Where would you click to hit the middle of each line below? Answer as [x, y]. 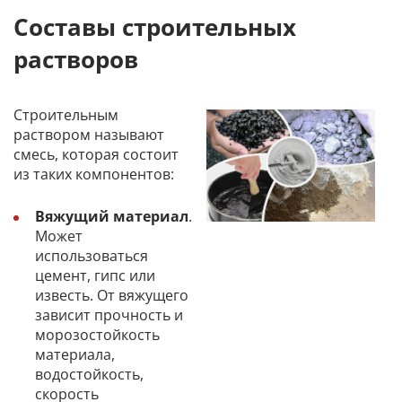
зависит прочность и [109, 315]
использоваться [92, 256]
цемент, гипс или [95, 276]
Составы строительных [155, 27]
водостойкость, [89, 375]
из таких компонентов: [94, 174]
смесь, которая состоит [96, 154]
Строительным [66, 114]
